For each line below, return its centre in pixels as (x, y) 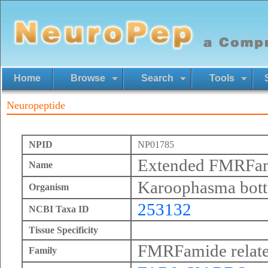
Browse (88, 78)
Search (157, 78)
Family (43, 250)
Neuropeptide (36, 105)
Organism (49, 187)
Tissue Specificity (63, 230)
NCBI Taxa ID (59, 209)
